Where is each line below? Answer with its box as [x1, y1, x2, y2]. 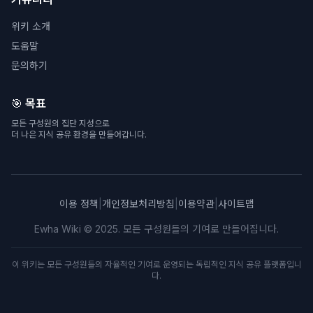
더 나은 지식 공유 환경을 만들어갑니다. [11, 129, 147, 140]
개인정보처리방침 [101, 198, 175, 210]
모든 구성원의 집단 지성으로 [11, 118, 110, 129]
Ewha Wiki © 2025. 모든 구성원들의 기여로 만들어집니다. [34, 223, 279, 235]
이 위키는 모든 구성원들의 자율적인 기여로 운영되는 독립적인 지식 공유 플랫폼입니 [11, 259, 302, 270]
